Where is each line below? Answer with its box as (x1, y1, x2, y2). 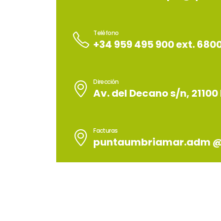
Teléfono (93, 28, 119, 37)
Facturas (93, 126, 118, 135)
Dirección (93, 77, 119, 86)
